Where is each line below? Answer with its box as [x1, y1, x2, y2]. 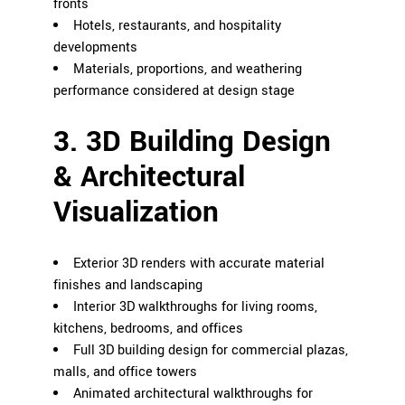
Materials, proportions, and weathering [73, 60, 302, 80]
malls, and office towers [53, 363, 197, 382]
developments [53, 38, 137, 58]
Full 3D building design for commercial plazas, [73, 341, 348, 361]
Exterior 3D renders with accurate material [73, 254, 325, 274]
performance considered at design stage [53, 81, 295, 101]
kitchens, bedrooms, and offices [53, 319, 243, 339]
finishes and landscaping [53, 276, 202, 296]
